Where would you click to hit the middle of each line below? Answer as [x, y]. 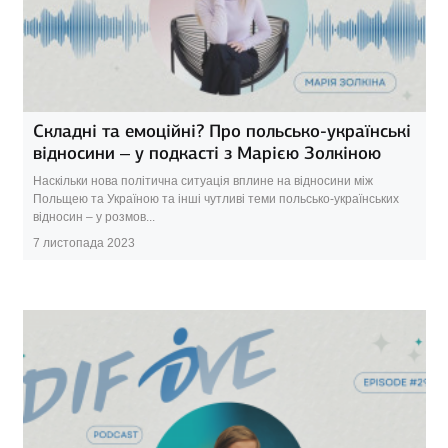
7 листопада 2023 [83, 243]
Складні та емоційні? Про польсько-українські [221, 131]
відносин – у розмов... [93, 217]
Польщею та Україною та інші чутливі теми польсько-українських [215, 199]
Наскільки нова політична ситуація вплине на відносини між [202, 181]
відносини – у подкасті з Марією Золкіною [206, 153]
